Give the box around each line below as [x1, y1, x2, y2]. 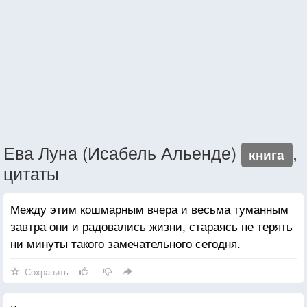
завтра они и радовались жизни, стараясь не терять [10, 217, 293, 234]
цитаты [3, 160, 59, 185]
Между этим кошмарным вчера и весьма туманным [10, 199, 288, 217]
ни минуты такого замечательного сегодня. [10, 234, 241, 251]
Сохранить [25, 265, 69, 278]
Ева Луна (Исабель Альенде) [3, 139, 241, 164]
